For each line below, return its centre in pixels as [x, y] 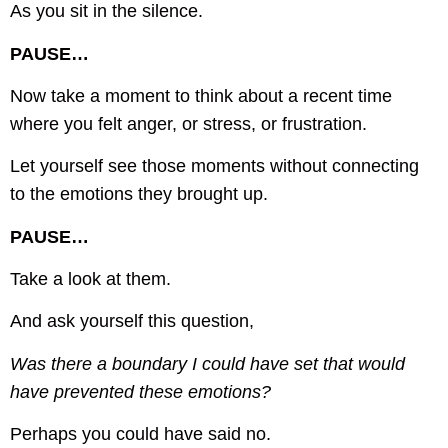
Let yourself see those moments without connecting [214, 166]
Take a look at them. [90, 279]
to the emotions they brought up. [139, 194]
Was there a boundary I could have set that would [207, 363]
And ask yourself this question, [132, 321]
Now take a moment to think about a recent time [201, 95]
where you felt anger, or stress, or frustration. [188, 123]
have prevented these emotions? [140, 391]
